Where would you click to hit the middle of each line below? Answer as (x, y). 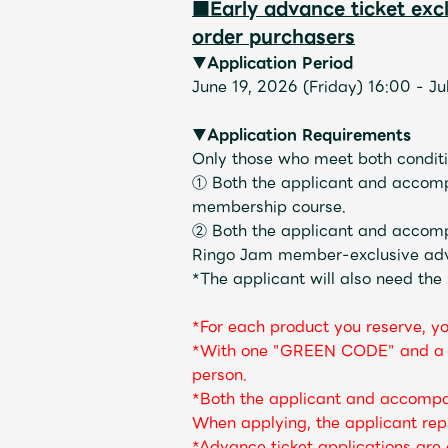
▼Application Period (272, 62)
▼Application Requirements (301, 134)
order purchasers (273, 36)
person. (219, 374)
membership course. (269, 206)
